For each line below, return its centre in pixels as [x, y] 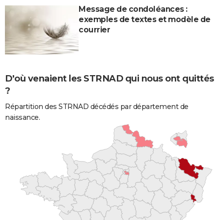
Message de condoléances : [133, 9]
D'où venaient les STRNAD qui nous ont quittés [110, 79]
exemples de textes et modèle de [145, 20]
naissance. [22, 118]
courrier [94, 30]
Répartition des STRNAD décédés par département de [97, 107]
